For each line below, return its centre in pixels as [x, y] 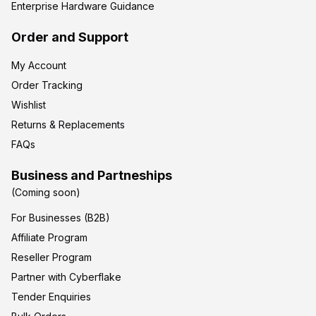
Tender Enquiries [51, 297]
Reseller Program [51, 257]
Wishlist [29, 105]
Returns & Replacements [68, 125]
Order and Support [70, 37]
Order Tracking [47, 85]
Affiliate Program [49, 238]
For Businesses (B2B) [61, 218]
